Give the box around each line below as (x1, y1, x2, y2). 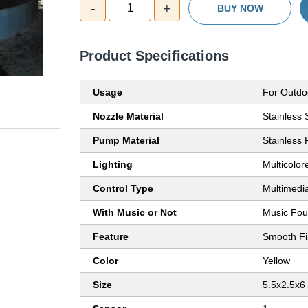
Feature (93, 231, 129, 243)
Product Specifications (80, 48, 229, 64)
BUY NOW (217, 3, 263, 14)
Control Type (93, 183, 153, 195)
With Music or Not (93, 207, 177, 219)
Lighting (93, 159, 133, 170)
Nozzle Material (93, 111, 164, 122)
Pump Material (93, 135, 159, 146)
